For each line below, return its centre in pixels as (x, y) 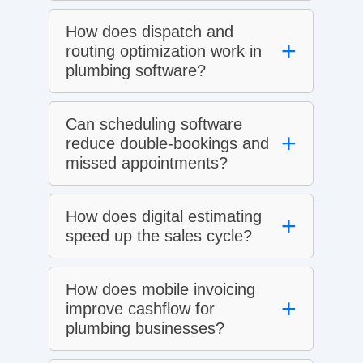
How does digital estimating (164, 216)
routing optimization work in (164, 51)
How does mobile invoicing (160, 289)
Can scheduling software (154, 124)
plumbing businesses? (145, 328)
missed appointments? (147, 162)
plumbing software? (136, 70)
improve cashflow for (140, 308)
